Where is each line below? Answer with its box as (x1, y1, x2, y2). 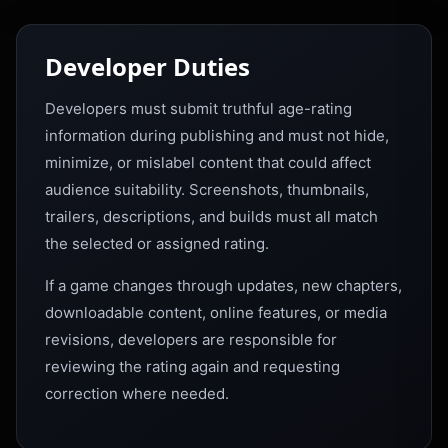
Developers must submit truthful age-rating (45, 99, 352, 118)
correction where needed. (45, 384, 229, 403)
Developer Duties (45, 50, 250, 83)
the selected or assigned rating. (45, 234, 269, 253)
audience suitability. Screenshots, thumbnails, (45, 180, 369, 199)
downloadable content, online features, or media (45, 303, 387, 322)
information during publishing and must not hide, (45, 126, 389, 145)
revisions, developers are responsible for (45, 330, 337, 349)
